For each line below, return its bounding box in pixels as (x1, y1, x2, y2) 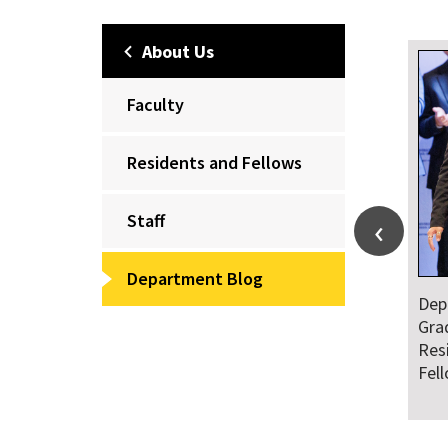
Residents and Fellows (127, 151, 302, 174)
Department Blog (127, 267, 263, 290)
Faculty (127, 93, 184, 116)
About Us (142, 40, 214, 63)
